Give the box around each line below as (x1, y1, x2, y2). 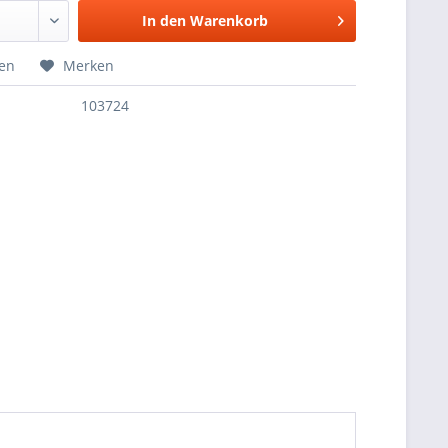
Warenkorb (190, 11, 269, 30)
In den (142, 11, 187, 30)
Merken (63, 56, 115, 75)
